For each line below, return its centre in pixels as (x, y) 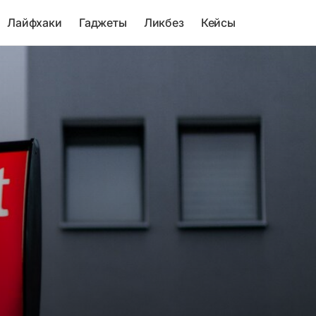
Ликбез (164, 23)
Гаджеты (103, 23)
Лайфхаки (35, 23)
